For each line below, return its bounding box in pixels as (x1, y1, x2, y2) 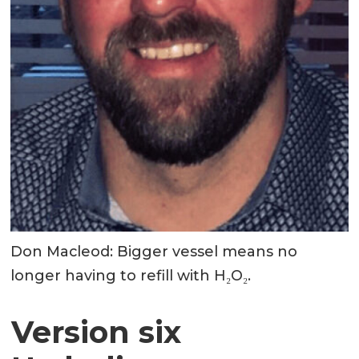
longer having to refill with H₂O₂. (10, 267, 252, 285)
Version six (10, 313, 181, 352)
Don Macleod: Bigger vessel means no (10, 243, 298, 261)
